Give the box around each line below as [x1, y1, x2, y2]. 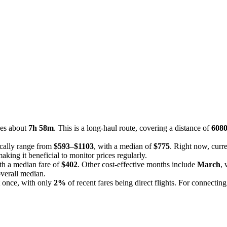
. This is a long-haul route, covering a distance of [54, 123, 211, 132]
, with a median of [94, 141, 154, 150]
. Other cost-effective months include [78, 160, 197, 169]
